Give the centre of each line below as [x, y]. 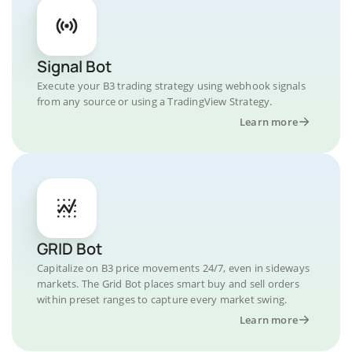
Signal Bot [74, 66]
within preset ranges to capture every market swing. [162, 299]
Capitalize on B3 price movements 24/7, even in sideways [174, 268]
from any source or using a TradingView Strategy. [155, 101]
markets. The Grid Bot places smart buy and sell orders [168, 284]
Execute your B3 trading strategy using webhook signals [171, 86]
